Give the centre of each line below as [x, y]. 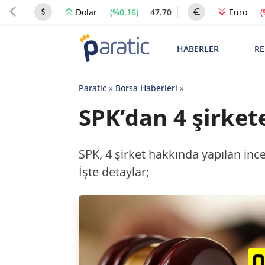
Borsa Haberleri [146, 88]
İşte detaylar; [114, 172]
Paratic [92, 88]
